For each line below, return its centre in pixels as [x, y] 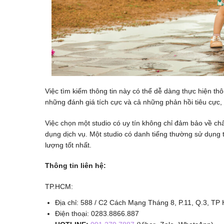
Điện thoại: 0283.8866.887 [97, 213]
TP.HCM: [59, 186]
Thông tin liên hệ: [75, 166]
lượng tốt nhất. [68, 145]
